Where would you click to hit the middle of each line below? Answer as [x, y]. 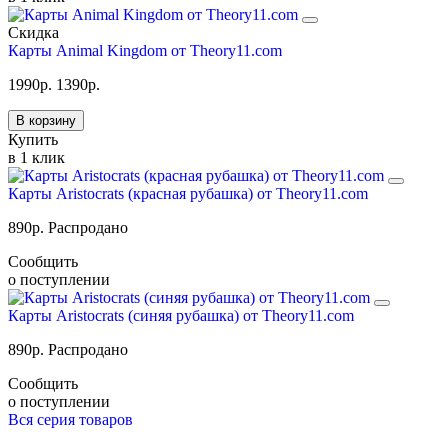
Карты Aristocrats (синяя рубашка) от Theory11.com [181, 315]
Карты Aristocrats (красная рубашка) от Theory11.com [188, 193]
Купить [33, 139]
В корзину [46, 120]
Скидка [33, 32]
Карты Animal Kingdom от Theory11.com [145, 50]
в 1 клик [36, 157]
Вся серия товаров [70, 419]
